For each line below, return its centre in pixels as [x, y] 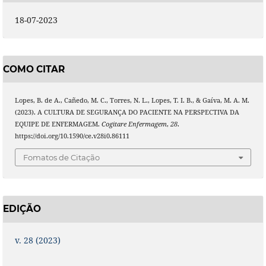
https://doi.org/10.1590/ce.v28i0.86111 [72, 136]
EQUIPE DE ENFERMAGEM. [58, 124]
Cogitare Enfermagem [134, 124]
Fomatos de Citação [61, 157]
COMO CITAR [34, 69]
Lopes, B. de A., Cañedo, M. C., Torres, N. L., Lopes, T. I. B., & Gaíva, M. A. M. [132, 101]
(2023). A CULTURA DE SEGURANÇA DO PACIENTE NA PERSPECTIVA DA [127, 113]
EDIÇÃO [22, 209]
